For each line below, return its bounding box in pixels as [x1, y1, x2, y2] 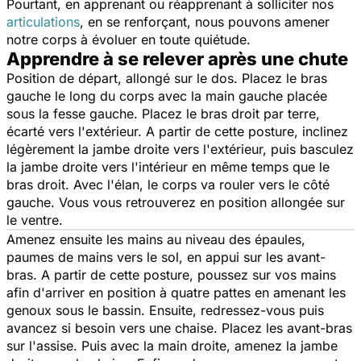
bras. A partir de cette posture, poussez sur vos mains [6, 266, 336, 283]
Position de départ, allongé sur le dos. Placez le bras [6, 69, 327, 86]
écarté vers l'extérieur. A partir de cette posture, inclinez [6, 122, 348, 139]
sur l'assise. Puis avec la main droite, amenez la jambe [6, 337, 338, 354]
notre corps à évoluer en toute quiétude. [6, 31, 251, 48]
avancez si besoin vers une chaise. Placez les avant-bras [6, 319, 352, 336]
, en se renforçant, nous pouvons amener [80, 13, 330, 30]
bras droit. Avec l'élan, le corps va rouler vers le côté [6, 176, 330, 193]
